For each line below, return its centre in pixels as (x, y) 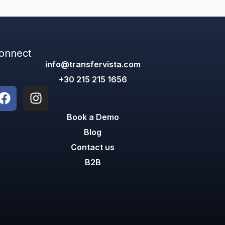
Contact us (93, 147)
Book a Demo (93, 117)
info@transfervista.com (93, 64)
